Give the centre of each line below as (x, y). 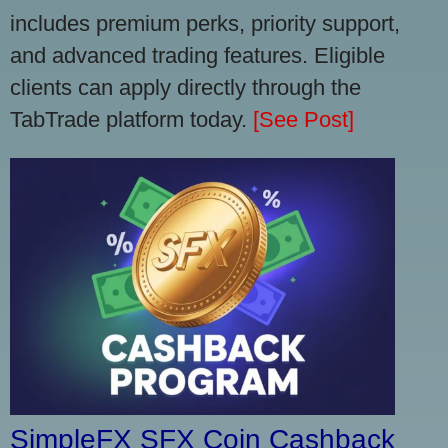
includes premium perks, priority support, (205, 24)
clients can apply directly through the (185, 88)
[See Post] (303, 120)
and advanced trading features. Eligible (197, 56)
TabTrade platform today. (131, 120)
